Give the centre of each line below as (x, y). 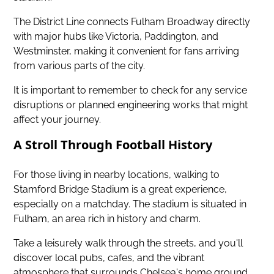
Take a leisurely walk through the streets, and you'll (128, 243)
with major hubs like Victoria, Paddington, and (116, 36)
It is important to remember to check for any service (131, 90)
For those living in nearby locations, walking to (117, 174)
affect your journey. (57, 119)
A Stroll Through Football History (113, 144)
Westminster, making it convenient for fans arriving (127, 51)
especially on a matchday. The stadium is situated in (130, 204)
